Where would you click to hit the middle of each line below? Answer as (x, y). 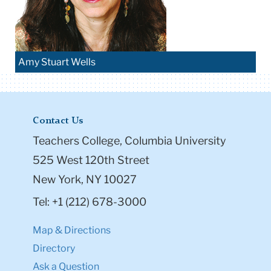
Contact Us (58, 121)
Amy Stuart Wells (57, 62)
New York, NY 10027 (85, 179)
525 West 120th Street (91, 160)
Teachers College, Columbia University (129, 140)
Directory (54, 248)
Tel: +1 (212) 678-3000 (90, 201)
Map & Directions (72, 230)
